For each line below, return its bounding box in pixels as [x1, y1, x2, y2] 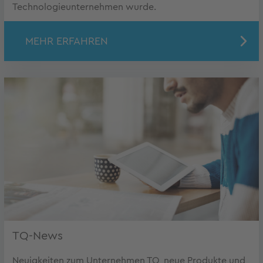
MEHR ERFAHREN [25, 35, 108, 46]
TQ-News [12, 230, 63, 242]
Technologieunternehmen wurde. [12, 2, 156, 12]
